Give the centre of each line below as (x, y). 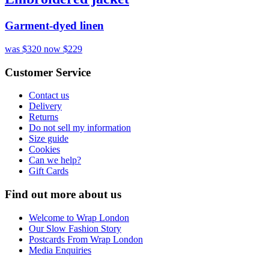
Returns (44, 117)
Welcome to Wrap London (79, 217)
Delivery (45, 106)
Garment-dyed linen (54, 26)
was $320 (24, 49)
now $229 (63, 49)
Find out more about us (63, 195)
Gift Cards (49, 171)
